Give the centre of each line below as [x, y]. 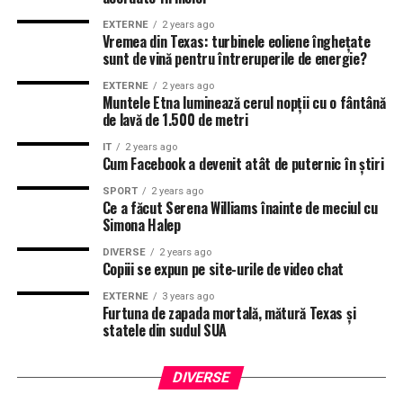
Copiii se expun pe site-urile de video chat [223, 269]
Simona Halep [141, 225]
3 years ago [188, 296]
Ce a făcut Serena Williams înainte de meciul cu [240, 208]
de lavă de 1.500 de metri [175, 120]
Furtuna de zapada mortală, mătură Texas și [229, 313]
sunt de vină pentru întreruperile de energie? [234, 58]
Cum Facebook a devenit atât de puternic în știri [243, 164]
